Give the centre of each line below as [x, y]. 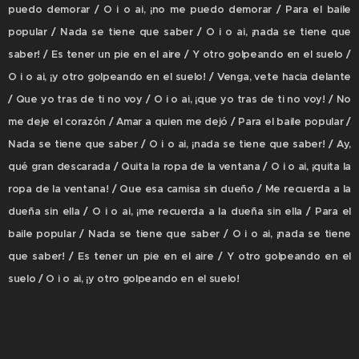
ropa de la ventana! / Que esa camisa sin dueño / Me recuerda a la [179, 190]
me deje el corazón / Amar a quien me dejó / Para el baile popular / [179, 122]
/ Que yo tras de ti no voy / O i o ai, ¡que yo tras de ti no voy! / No [179, 100]
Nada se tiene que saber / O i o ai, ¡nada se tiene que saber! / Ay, [179, 145]
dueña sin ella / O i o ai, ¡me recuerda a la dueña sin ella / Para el [179, 212]
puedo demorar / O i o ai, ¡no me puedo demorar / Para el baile [179, 10]
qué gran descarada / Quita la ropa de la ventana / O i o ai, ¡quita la [179, 167]
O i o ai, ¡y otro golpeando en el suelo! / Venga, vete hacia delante [179, 77]
